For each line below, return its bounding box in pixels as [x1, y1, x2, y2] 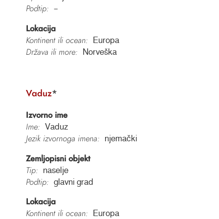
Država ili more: [25, 46, 78, 58]
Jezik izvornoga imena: [25, 132, 100, 144]
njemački [104, 133, 137, 143]
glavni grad [53, 177, 93, 186]
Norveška [82, 47, 117, 57]
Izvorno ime [25, 109, 67, 121]
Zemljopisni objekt [25, 152, 90, 164]
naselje [43, 165, 68, 175]
